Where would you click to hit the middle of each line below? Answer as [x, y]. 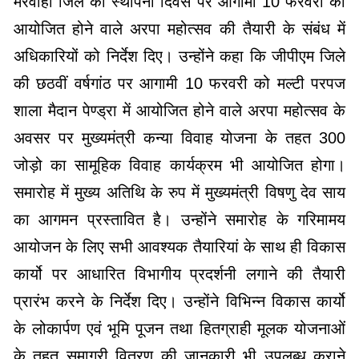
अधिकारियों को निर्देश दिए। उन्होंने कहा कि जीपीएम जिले [179, 56]
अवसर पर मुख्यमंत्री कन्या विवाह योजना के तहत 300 [179, 138]
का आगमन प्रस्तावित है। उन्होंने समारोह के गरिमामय [179, 220]
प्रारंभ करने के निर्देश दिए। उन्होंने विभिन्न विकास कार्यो [179, 301]
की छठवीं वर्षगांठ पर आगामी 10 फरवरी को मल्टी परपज [179, 83]
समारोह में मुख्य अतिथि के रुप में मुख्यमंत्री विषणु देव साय [179, 192]
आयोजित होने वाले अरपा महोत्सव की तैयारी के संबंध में [179, 29]
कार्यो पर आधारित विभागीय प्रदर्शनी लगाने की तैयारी [179, 274]
